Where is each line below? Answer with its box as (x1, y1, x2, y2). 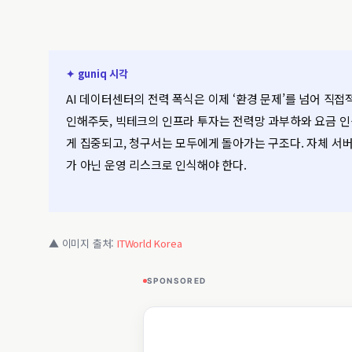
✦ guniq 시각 (66, 66, 128, 81)
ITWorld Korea (117, 236, 182, 251)
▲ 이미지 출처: (49, 236, 117, 251)
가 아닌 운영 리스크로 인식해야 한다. (66, 156, 247, 173)
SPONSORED (147, 276, 207, 285)
